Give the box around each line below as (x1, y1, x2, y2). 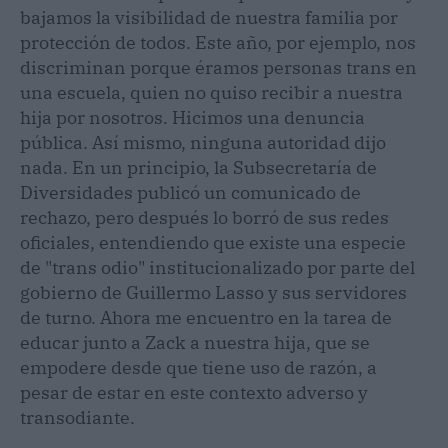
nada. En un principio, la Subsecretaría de (20, 155, 377, 179)
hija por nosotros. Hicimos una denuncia (20, 105, 365, 129)
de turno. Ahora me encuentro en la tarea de (20, 305, 392, 329)
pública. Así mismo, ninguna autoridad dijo (20, 130, 386, 154)
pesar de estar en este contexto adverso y (20, 380, 368, 404)
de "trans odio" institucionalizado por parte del (20, 255, 415, 279)
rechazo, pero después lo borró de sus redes (20, 205, 389, 229)
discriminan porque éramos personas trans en (20, 55, 417, 79)
